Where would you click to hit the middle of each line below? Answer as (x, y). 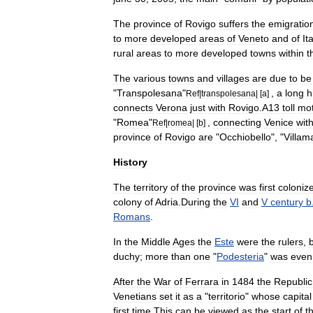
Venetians (135, 296)
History (130, 162)
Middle (156, 242)
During (196, 202)
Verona (172, 108)
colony (128, 202)
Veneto (254, 38)
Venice (279, 122)
